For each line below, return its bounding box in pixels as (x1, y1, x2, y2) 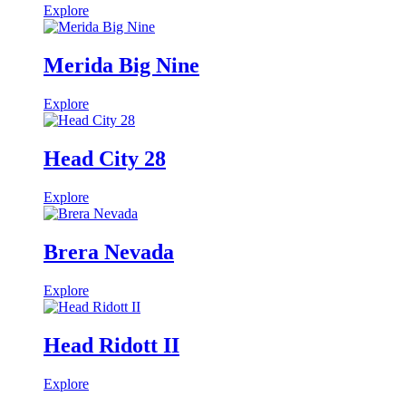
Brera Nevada (43, 239, 174, 264)
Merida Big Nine (43, 53, 199, 78)
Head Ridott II (43, 333, 179, 357)
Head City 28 (43, 146, 166, 170)
